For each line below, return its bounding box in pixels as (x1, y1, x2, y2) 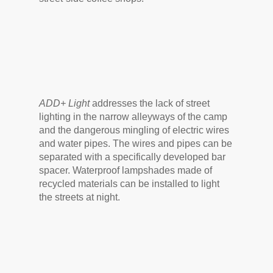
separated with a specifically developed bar (39, 152, 226, 162)
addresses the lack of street (90, 98, 210, 108)
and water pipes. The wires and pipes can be (39, 138, 233, 149)
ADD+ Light (39, 98, 90, 108)
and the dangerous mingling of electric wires (39, 125, 230, 135)
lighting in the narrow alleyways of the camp (39, 112, 228, 122)
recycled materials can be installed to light (39, 179, 220, 189)
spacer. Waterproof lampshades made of (39, 165, 213, 175)
